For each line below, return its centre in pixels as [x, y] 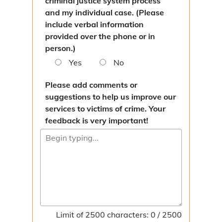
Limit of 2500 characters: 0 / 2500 [119, 215]
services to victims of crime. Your [105, 109]
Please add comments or [91, 85]
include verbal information [94, 24]
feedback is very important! [97, 120]
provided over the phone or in [100, 36]
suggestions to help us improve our [111, 97]
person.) [60, 48]
